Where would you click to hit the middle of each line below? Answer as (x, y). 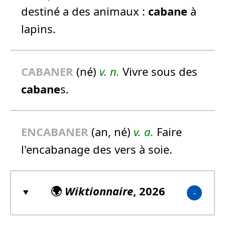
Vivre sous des (158, 71)
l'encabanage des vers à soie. (97, 149)
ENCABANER (55, 131)
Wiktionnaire (99, 191)
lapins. (38, 28)
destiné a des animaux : (85, 11)
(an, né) (111, 131)
